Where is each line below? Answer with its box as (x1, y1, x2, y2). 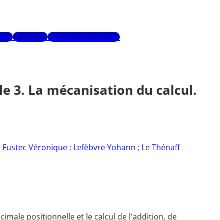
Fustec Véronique (2, 142, 67, 153)
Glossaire (13, 31, 48, 43)
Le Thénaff (141, 142, 180, 153)
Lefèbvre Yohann (73, 142, 136, 153)
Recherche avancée (48, 31, 120, 43)
